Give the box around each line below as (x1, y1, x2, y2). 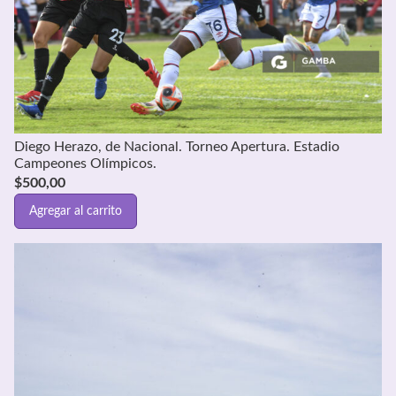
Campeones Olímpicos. (14, 156, 156, 171)
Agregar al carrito (29, 204, 122, 217)
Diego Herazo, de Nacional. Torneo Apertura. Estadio (14, 140, 339, 155)
